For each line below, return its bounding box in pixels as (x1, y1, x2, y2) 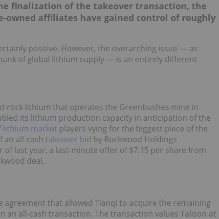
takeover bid (45, 134, 91, 145)
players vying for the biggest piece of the (57, 123, 208, 134)
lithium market (3, 123, 57, 134)
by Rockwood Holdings (91, 134, 177, 145)
